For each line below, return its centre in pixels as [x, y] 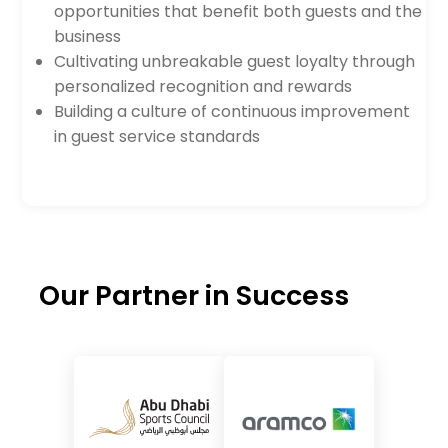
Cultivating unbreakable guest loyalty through [235, 61]
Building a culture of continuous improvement [232, 111]
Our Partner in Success [193, 295]
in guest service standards [157, 136]
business [88, 36]
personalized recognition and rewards [203, 86]
